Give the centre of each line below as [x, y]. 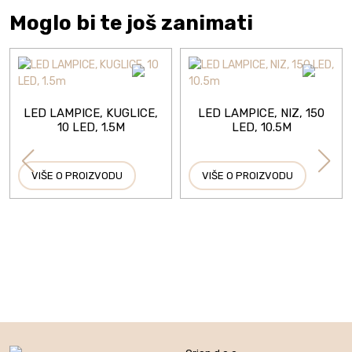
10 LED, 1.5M [91, 128]
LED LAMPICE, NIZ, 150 [261, 114]
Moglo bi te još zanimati [131, 23]
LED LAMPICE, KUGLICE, [91, 114]
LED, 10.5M [261, 128]
